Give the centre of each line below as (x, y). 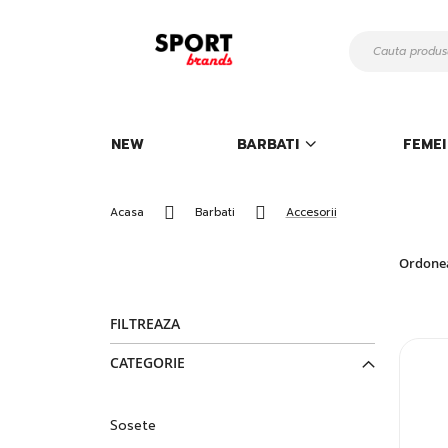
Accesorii (311, 212)
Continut (133, 51)
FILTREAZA (144, 323)
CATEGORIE (147, 362)
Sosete (132, 425)
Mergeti (131, 17)
